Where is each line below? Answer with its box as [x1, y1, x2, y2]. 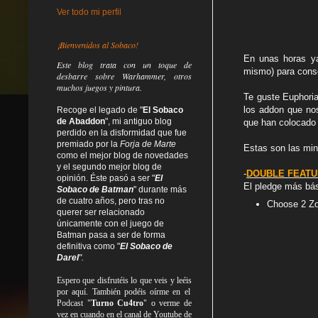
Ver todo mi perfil [57, 6, 121, 17]
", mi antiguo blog [105, 116, 172, 126]
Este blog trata [57, 58, 124, 70]
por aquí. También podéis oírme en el [57, 286, 190, 297]
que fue [158, 127, 187, 138]
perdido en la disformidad [57, 127, 158, 138]
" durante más [133, 184, 187, 194]
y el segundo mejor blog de [57, 161, 162, 172]
